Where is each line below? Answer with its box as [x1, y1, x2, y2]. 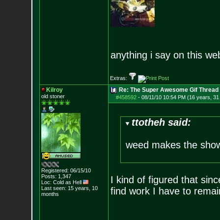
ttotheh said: [132, 117, 192, 128]
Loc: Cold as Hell [41, 179, 83, 185]
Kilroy [46, 86, 63, 93]
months [41, 191, 59, 197]
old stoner [41, 93, 65, 99]
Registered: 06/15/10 [41, 167, 91, 173]
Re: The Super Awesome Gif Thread [118, 86, 219, 93]
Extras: [110, 75, 129, 81]
